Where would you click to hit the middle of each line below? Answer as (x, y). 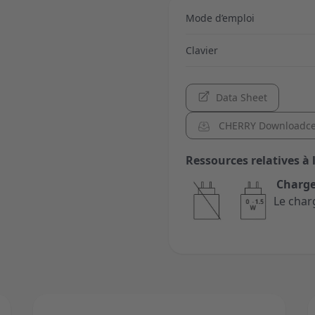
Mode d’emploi (220, 18)
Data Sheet (242, 97)
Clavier (202, 50)
